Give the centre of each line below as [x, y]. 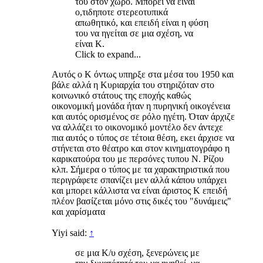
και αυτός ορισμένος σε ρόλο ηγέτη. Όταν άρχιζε [143, 116]
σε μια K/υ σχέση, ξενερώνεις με [137, 252]
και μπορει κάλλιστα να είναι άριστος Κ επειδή [139, 190]
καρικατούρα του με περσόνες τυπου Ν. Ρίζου [138, 159]
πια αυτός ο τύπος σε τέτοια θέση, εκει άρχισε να [143, 137]
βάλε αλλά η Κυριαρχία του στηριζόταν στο [133, 85]
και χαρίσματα [78, 211]
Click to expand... [108, 54]
